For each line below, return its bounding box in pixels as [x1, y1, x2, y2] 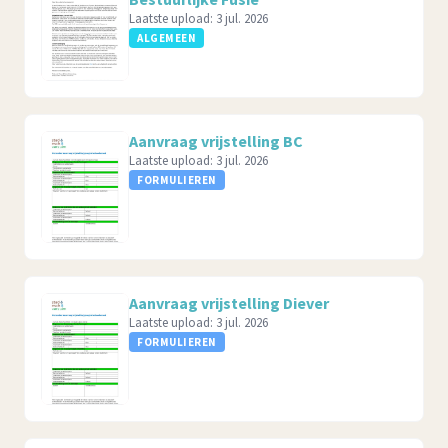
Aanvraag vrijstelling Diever [129, 293, 329, 313]
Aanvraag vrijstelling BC [129, 131, 303, 151]
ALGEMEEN [137, 31, 196, 45]
